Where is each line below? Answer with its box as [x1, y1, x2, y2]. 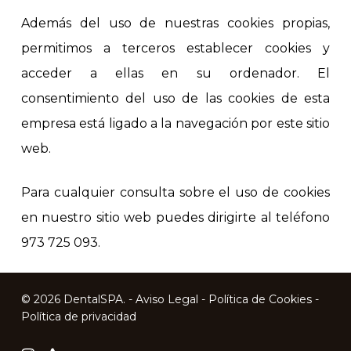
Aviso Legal [135, 292, 198, 307]
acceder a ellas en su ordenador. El [20, 66, 331, 81]
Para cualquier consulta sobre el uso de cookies [20, 185, 331, 201]
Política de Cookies [208, 292, 312, 307]
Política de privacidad [20, 309, 136, 324]
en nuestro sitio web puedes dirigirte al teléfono [20, 210, 331, 226]
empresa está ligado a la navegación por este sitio [20, 116, 331, 132]
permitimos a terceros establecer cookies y [20, 41, 331, 56]
